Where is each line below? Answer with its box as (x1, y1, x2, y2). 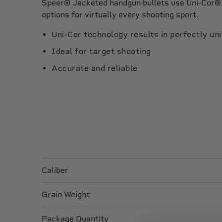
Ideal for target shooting (52, 47, 151, 56)
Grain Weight (42, 190, 90, 199)
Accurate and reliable (52, 63, 138, 73)
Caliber (42, 166, 68, 175)
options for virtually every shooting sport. (42, 10, 199, 19)
